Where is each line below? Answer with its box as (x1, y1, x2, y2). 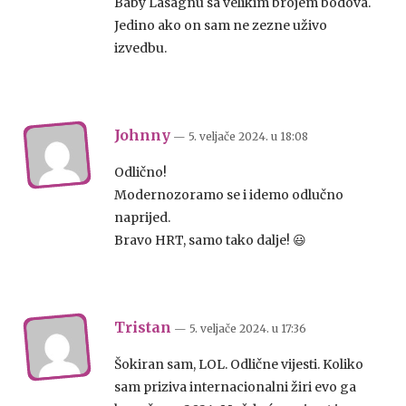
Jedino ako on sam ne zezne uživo (114, 17, 327, 34)
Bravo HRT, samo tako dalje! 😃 (114, 232, 306, 249)
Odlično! (114, 164, 167, 181)
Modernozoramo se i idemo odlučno (114, 187, 343, 204)
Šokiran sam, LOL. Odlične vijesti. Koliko (114, 356, 363, 373)
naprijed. (114, 209, 170, 227)
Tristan (114, 319, 171, 337)
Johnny (114, 127, 170, 145)
